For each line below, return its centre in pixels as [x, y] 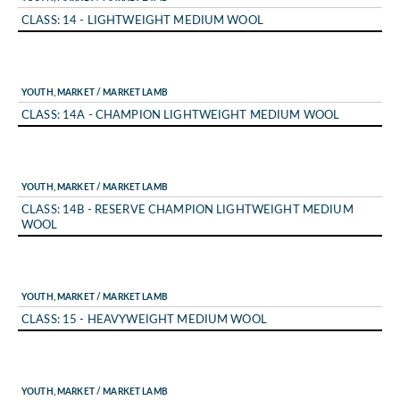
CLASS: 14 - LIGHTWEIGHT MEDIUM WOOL [142, 19]
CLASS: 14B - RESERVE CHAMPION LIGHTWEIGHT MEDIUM [187, 208]
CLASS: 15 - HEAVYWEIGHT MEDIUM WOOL [144, 318]
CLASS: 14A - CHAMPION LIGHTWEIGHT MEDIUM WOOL [181, 113]
